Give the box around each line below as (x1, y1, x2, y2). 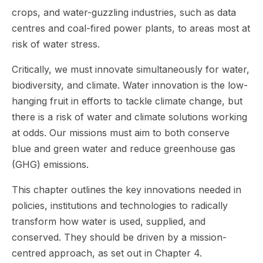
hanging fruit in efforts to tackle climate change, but (12, 95, 242, 107)
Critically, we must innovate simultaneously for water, (12, 63, 249, 75)
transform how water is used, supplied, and (12, 215, 205, 227)
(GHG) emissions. (12, 159, 89, 170)
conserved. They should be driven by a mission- (12, 231, 227, 243)
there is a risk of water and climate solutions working (12, 111, 247, 123)
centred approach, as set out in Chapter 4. (12, 247, 202, 259)
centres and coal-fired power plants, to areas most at (12, 22, 250, 34)
